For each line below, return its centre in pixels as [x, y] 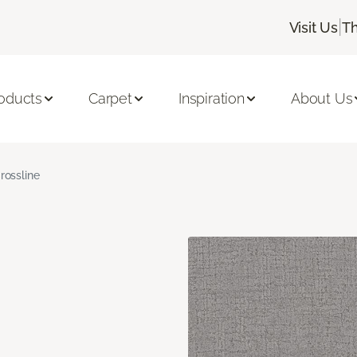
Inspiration [211, 99]
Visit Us [314, 27]
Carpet [110, 99]
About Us [322, 99]
